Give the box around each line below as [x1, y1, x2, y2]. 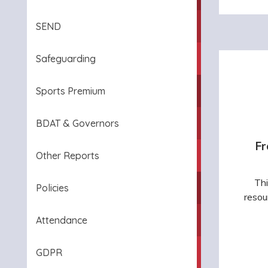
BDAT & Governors [36, 117, 119, 129]
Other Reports [36, 150, 99, 162]
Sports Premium [36, 85, 105, 97]
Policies [36, 182, 69, 194]
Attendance [36, 214, 87, 226]
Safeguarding [36, 53, 96, 65]
